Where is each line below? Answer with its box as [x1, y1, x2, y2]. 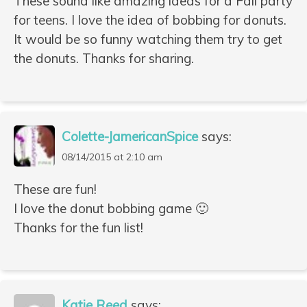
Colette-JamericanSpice [62, 127, 198, 145]
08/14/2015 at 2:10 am [62, 150, 162, 163]
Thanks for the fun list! [14, 219, 143, 236]
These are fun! [14, 180, 97, 197]
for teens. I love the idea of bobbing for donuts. [14, 12, 286, 29]
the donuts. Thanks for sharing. [14, 50, 194, 67]
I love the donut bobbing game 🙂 [14, 199, 208, 217]
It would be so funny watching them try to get [14, 31, 282, 48]
